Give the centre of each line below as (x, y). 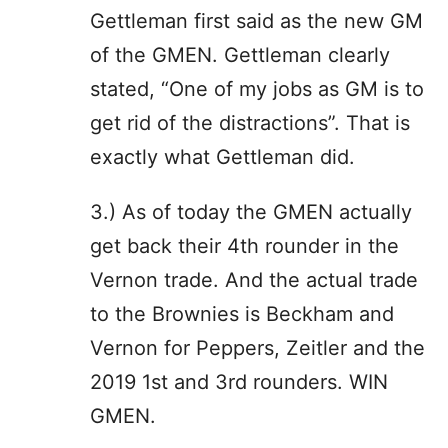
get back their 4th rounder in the (244, 245)
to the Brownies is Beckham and (242, 313)
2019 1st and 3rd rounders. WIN (239, 381)
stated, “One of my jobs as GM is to (257, 88)
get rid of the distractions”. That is (250, 122)
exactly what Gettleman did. (222, 156)
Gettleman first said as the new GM (256, 20)
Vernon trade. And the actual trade (254, 279)
